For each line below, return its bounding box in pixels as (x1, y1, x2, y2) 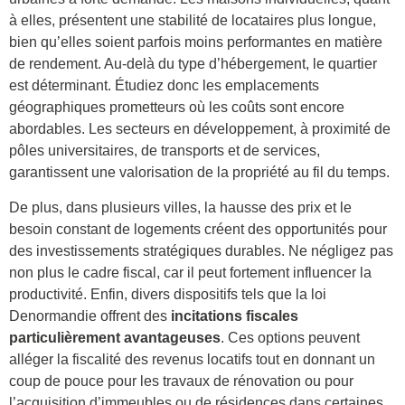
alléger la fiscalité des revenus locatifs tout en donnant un (9, 351, 375, 367)
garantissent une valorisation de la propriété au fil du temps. (9, 165, 390, 181)
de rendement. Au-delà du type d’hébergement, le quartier (9, 56, 377, 72)
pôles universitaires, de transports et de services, (9, 143, 320, 159)
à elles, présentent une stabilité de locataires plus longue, (9, 13, 376, 29)
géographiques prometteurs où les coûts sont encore (9, 99, 344, 116)
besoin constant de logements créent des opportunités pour (9, 221, 387, 237)
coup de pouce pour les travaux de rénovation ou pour (9, 372, 353, 389)
